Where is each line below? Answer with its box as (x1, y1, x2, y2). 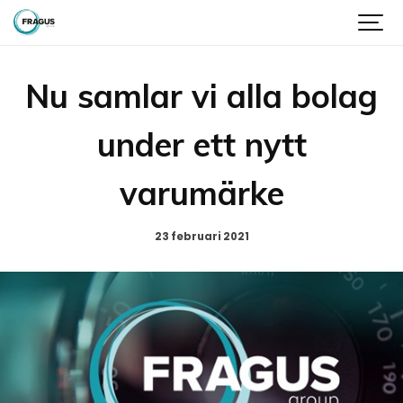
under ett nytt (96, 124, 307, 165)
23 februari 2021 (154, 228, 249, 244)
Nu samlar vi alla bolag (25, 76, 378, 116)
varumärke (119, 173, 284, 213)
